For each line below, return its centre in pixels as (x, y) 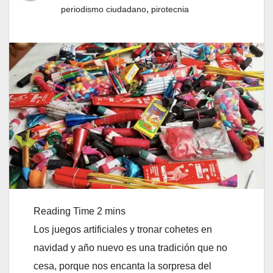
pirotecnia (170, 9)
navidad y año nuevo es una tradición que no (130, 247)
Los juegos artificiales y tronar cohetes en (123, 229)
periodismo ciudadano (104, 9)
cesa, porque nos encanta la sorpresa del (122, 266)
